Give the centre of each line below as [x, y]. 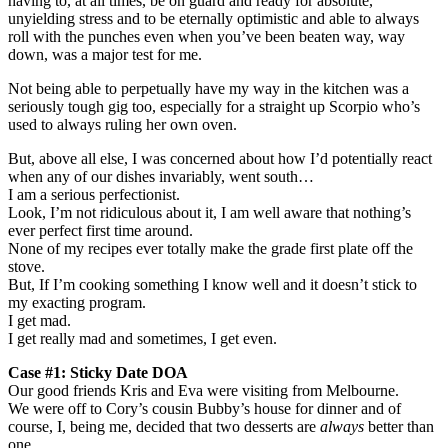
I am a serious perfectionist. [94, 194]
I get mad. [39, 320]
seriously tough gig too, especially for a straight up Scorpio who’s [214, 106]
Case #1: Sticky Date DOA [98, 372]
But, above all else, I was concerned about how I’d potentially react [220, 158]
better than [399, 426]
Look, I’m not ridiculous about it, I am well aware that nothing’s [209, 212]
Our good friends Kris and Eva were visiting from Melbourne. [203, 390]
